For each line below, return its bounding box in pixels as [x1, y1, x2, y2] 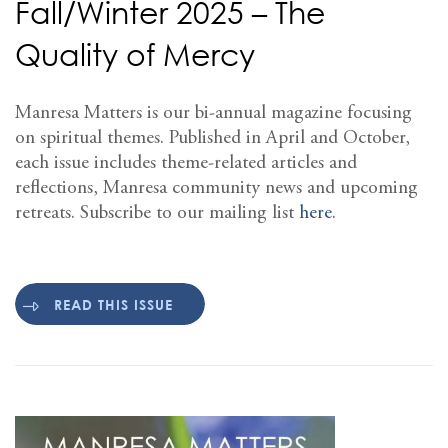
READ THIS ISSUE [54, 295, 173, 313]
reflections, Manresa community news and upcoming [15, 179, 418, 199]
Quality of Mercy [15, 36, 255, 74]
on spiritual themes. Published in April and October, [15, 129, 410, 149]
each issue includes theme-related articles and [15, 154, 357, 174]
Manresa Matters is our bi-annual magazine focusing [15, 104, 412, 124]
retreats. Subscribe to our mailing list [15, 204, 299, 224]
